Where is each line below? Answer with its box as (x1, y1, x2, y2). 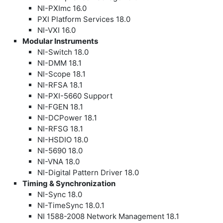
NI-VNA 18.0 (37, 156, 80, 166)
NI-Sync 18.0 (37, 189, 82, 199)
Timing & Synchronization (22, 178, 115, 188)
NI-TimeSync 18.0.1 (37, 200, 105, 210)
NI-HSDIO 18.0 (37, 134, 88, 144)
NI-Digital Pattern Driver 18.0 (37, 167, 139, 177)
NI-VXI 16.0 (37, 25, 76, 35)
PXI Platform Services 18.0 (37, 14, 130, 24)
